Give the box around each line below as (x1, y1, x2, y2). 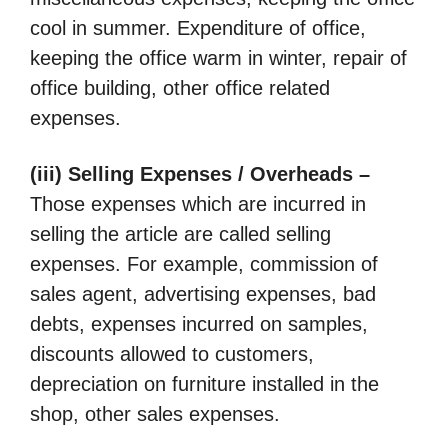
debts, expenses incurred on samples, (30, 312, 368, 335)
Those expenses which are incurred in (30, 192, 366, 215)
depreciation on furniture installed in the (30, 372, 379, 395)
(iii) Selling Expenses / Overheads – (30, 162, 370, 185)
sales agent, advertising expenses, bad (30, 282, 376, 305)
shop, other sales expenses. (30, 402, 280, 425)
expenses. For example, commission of (30, 252, 378, 275)
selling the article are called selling (30, 222, 331, 245)
